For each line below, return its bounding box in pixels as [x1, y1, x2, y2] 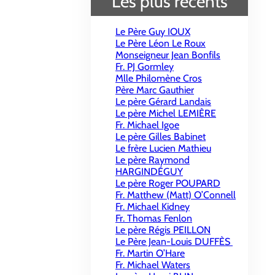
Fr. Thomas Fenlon [115, 212, 192, 224]
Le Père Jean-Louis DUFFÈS [115, 236, 233, 247]
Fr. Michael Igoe [115, 119, 179, 131]
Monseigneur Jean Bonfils [115, 49, 220, 61]
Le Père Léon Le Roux [115, 37, 206, 49]
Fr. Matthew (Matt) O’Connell [115, 189, 236, 201]
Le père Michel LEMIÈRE [115, 107, 216, 119]
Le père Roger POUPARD [115, 177, 220, 189]
